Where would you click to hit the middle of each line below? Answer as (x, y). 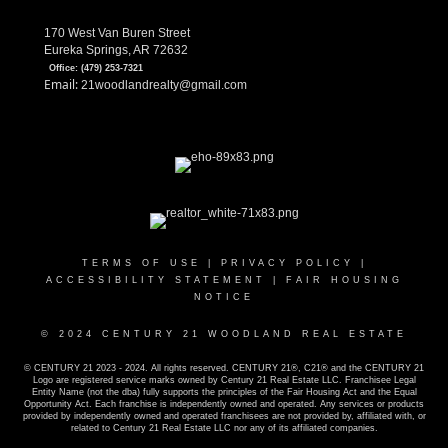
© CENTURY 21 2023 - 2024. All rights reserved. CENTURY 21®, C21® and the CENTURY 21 (224, 368)
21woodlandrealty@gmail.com (164, 85)
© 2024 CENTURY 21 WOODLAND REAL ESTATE (224, 334)
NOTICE (224, 297)
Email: (62, 85)
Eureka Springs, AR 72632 (116, 50)
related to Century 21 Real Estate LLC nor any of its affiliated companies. (224, 428)
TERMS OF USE (141, 263)
